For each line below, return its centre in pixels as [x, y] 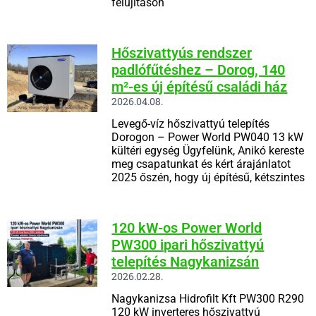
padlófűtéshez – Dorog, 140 [199, 69]
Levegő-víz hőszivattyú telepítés [191, 123]
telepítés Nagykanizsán [186, 261]
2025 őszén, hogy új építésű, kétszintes [208, 177]
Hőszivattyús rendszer [182, 53]
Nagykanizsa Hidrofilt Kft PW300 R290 [208, 298]
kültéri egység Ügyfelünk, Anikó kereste [208, 150]
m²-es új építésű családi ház [200, 86]
